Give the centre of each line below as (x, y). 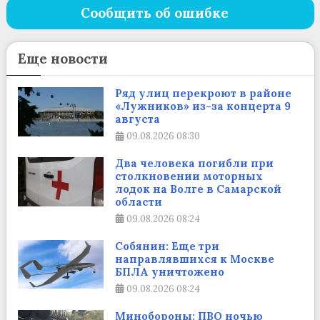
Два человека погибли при (194, 164)
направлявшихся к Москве (194, 259)
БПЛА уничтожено (169, 271)
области (138, 202)
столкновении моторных (189, 176)
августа (137, 119)
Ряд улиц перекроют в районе (203, 94)
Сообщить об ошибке (155, 13)
